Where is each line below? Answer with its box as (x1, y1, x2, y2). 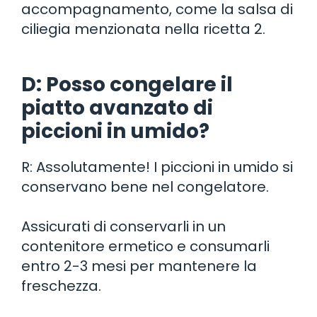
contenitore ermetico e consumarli (21, 236, 270, 256)
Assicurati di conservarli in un (21, 216, 226, 236)
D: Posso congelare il (21, 70, 233, 98)
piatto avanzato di (21, 93, 213, 122)
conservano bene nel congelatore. (21, 176, 269, 197)
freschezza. (21, 275, 101, 296)
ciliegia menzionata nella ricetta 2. (21, 18, 265, 39)
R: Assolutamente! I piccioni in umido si (21, 156, 293, 177)
